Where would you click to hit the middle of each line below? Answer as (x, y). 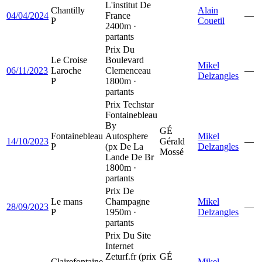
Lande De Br (130, 157)
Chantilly (68, 10)
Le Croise (69, 60)
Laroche (66, 70)
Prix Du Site (128, 235)
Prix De (120, 191)
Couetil (211, 20)
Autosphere (127, 136)
